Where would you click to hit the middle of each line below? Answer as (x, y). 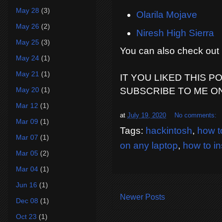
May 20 (28, 89)
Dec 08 (27, 200)
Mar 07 (27, 137)
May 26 (28, 26)
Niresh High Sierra (175, 33)
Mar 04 (27, 169)
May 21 (28, 74)
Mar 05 (27, 153)
